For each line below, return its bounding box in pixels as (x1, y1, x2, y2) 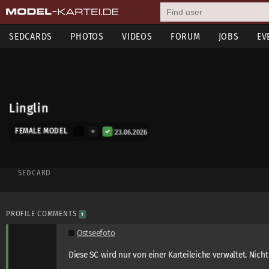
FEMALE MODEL (15, 127, 68, 135)
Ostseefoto (77, 228, 115, 238)
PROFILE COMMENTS (6, 209, 79, 218)
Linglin (9, 101, 49, 115)
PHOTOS (70, 31, 104, 42)
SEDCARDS (9, 31, 53, 42)
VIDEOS (122, 31, 153, 42)
